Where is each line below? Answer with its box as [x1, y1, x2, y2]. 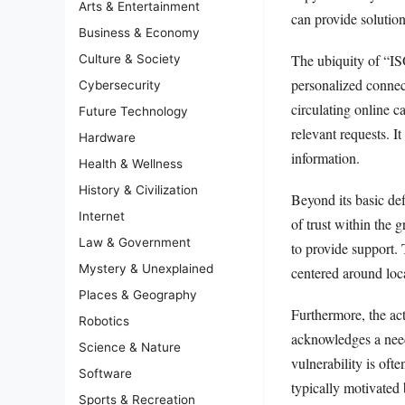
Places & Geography [79, 287, 197, 303]
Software [79, 366, 132, 381]
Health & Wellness [79, 156, 183, 172]
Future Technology [79, 104, 188, 119]
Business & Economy [79, 25, 200, 41]
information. [291, 147, 360, 167]
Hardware [79, 130, 136, 146]
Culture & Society [79, 52, 181, 67]
